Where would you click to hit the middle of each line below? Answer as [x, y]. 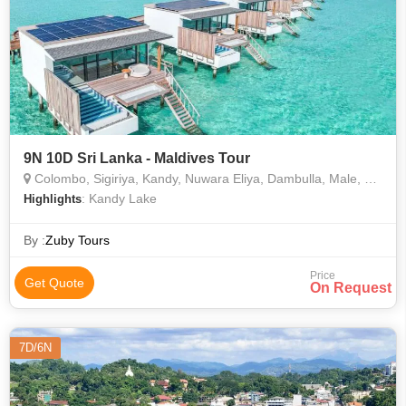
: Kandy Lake [119, 198]
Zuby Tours [77, 240]
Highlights [53, 199]
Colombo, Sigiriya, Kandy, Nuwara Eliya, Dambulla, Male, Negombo [198, 179]
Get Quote [54, 283]
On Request [351, 288]
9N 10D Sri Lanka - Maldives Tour [137, 158]
